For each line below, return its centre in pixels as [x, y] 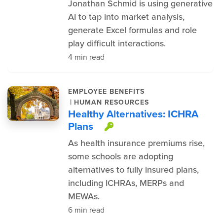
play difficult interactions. [117, 43]
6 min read [86, 210]
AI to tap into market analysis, [126, 17]
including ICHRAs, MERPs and [126, 183]
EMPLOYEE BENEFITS [106, 92]
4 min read [86, 57]
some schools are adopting [120, 156]
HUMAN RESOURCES [111, 102]
